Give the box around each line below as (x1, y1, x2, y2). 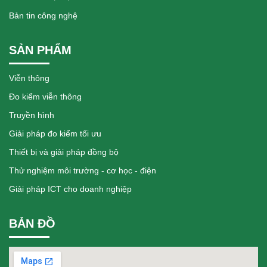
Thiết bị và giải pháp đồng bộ (9, 147, 119, 157)
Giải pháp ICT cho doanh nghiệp (9, 184, 132, 194)
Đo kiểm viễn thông (9, 92, 82, 101)
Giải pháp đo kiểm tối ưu (9, 129, 101, 138)
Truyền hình (9, 110, 54, 120)
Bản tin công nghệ (9, 11, 77, 20)
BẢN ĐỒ (9, 217, 55, 230)
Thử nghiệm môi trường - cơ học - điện (9, 166, 156, 175)
